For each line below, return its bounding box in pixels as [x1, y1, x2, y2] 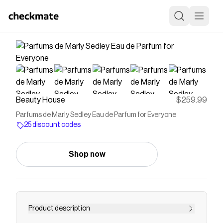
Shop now [68, 150, 106, 158]
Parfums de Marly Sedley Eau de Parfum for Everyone [16, 111, 176, 118]
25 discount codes [24, 121, 81, 128]
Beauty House [16, 96, 65, 104]
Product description [28, 205, 90, 212]
